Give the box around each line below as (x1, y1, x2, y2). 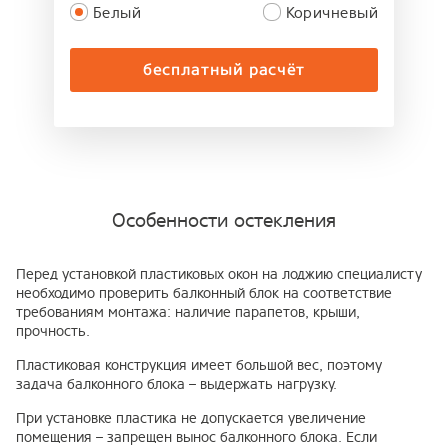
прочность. (16, 321, 90, 341)
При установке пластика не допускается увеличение (16, 408, 366, 428)
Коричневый (285, 2, 378, 23)
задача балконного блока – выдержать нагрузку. (16, 374, 337, 394)
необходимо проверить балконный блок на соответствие (16, 283, 392, 303)
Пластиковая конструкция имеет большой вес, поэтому (16, 355, 382, 375)
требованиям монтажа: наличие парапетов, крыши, (16, 302, 360, 322)
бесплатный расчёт (143, 59, 305, 79)
